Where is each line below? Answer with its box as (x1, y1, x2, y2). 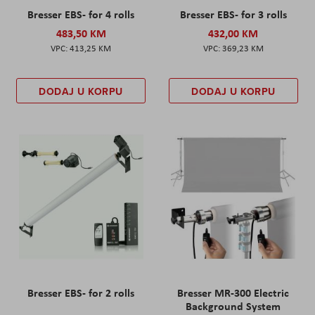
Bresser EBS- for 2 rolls (27, 284, 135, 300)
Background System (186, 297, 281, 314)
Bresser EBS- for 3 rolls (179, 6, 287, 22)
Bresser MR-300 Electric (177, 284, 290, 300)
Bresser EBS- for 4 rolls (27, 6, 135, 22)
